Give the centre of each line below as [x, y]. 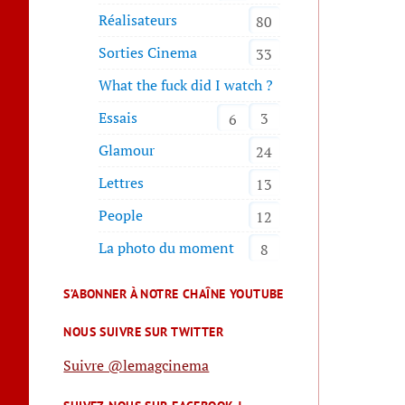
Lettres [122, 183]
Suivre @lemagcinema [137, 366]
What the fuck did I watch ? [186, 85]
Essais [118, 118]
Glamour [127, 151]
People [121, 216]
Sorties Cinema [148, 53]
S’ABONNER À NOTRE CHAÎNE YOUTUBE [174, 294]
